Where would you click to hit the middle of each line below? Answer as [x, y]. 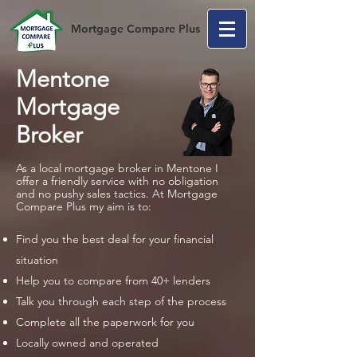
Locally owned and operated [87, 343]
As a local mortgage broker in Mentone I [117, 168]
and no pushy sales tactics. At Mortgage [117, 194]
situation [37, 260]
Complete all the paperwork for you [105, 322]
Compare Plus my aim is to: [84, 206]
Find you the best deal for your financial [115, 239]
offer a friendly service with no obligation [117, 181]
